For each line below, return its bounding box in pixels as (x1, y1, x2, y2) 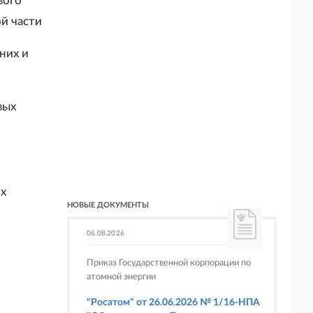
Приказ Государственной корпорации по (87, 259, 251, 268)
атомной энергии (87, 272, 156, 282)
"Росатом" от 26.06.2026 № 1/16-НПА (87, 298, 260, 307)
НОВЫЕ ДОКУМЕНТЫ (67, 201, 149, 209)
